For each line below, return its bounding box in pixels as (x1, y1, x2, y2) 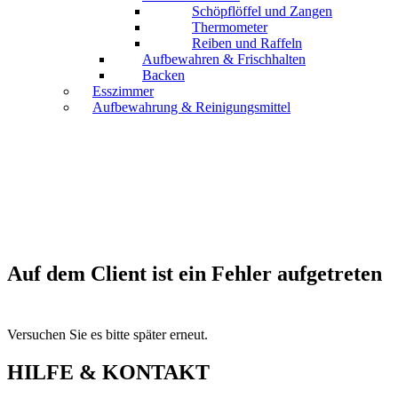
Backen (142, 68, 185, 84)
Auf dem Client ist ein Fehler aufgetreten (7, 262, 382, 286)
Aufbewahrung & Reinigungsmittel (92, 99, 291, 115)
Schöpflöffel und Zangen (192, 4, 332, 20)
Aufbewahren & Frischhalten (142, 52, 306, 68)
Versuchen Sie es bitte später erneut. (7, 327, 208, 343)
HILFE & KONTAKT (7, 361, 210, 385)
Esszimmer (92, 84, 154, 99)
